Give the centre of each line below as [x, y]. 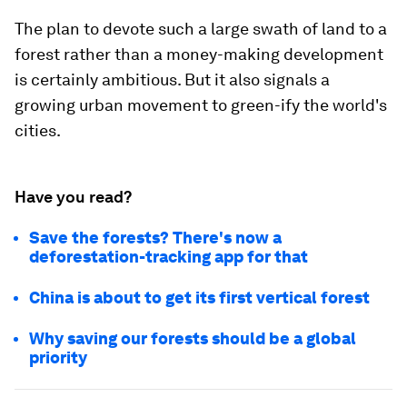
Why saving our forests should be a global [193, 338]
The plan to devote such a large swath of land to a [201, 28]
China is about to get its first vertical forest [199, 297]
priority [58, 357]
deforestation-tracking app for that [169, 256]
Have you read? [73, 196]
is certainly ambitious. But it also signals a [172, 79]
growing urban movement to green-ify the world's [201, 104]
